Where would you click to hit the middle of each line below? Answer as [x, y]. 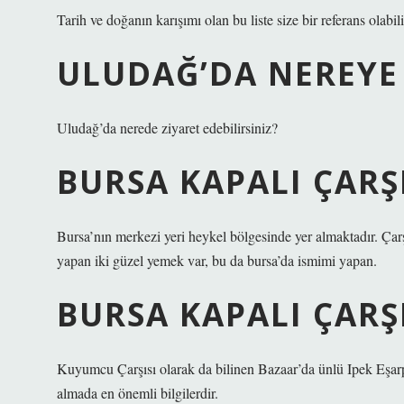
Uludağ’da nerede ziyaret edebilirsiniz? [167, 128]
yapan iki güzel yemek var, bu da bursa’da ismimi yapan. [217, 260]
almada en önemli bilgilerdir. [138, 393]
